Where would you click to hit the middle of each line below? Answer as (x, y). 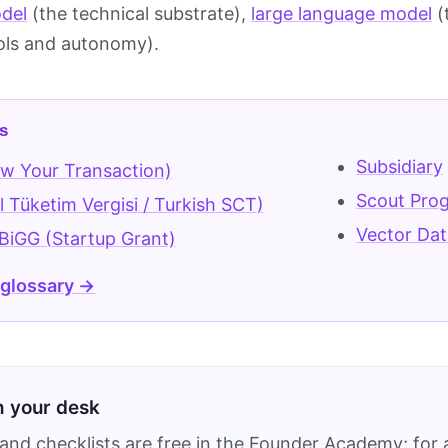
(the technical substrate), (139, 13)
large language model (341, 13)
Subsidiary (400, 166)
